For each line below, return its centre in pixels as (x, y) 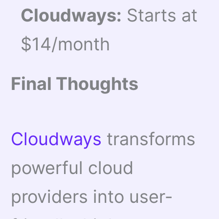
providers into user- (92, 196)
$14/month (66, 44)
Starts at (160, 15)
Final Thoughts (75, 83)
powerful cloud (72, 167)
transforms (149, 139)
